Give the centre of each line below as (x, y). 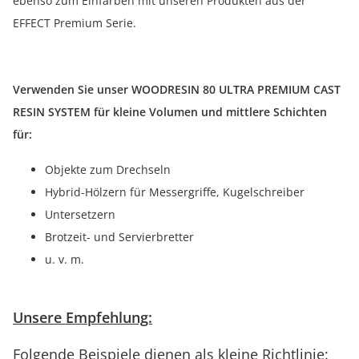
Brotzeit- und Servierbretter (119, 236)
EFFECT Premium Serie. (75, 22)
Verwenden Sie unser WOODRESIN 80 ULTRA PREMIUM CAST (177, 89)
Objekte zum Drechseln (108, 169)
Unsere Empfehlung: (83, 317)
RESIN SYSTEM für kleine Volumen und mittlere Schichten (170, 111)
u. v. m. (65, 259)
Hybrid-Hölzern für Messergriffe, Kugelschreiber (175, 192)
